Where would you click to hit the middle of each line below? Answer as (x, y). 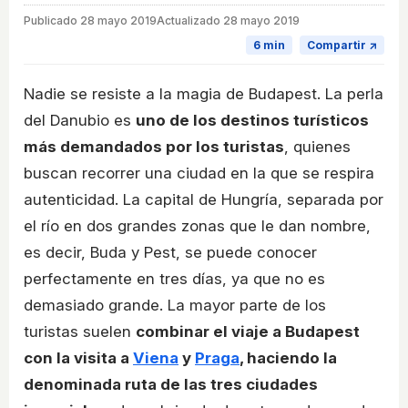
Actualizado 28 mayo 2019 (228, 20)
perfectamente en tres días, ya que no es (174, 278)
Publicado (52, 20)
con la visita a (78, 357)
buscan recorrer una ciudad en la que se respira (199, 173)
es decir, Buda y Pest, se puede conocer (170, 252)
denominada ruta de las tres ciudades (171, 384)
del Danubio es (80, 120)
